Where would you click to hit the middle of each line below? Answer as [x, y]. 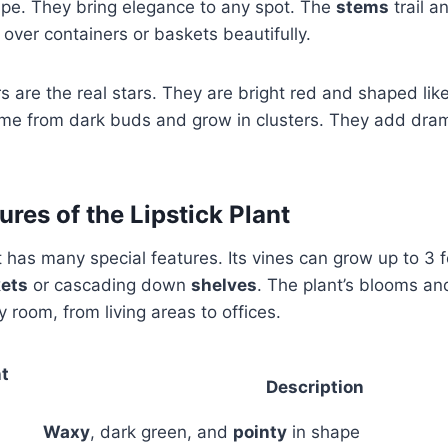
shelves [224, 284]
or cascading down [109, 284]
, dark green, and [161, 431]
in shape [323, 431]
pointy [260, 431]
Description [314, 386]
